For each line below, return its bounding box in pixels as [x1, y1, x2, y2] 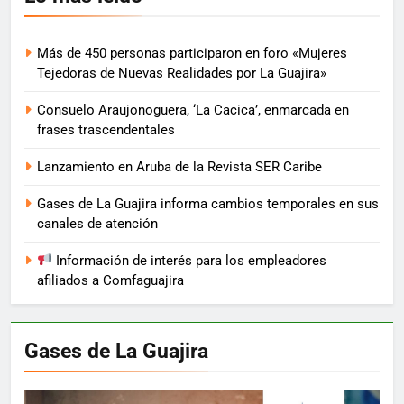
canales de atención [37, 215, 158, 232]
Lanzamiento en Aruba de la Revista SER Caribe [37, 158, 322, 175]
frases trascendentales [37, 121, 175, 138]
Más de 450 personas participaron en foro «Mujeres [37, 44, 347, 61]
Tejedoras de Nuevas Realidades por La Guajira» [37, 64, 326, 81]
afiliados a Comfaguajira [37, 271, 184, 289]
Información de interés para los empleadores [52, 252, 327, 269]
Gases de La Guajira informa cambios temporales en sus [37, 195, 379, 212]
